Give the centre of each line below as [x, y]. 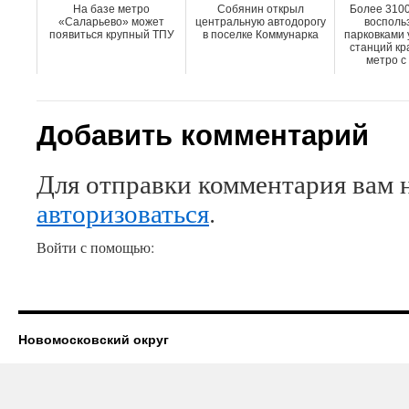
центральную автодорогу [260, 22]
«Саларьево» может [111, 22]
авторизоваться [123, 213]
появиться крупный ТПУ [111, 35]
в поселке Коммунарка [260, 35]
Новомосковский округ [94, 339]
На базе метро [111, 9]
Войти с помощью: [98, 247]
